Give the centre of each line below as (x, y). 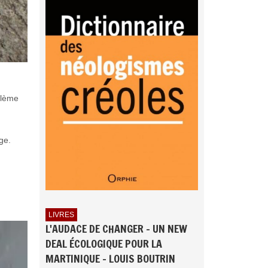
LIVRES (61, 215)
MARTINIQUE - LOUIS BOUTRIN (110, 259)
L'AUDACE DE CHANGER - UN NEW (116, 229)
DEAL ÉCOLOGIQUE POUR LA (104, 244)
